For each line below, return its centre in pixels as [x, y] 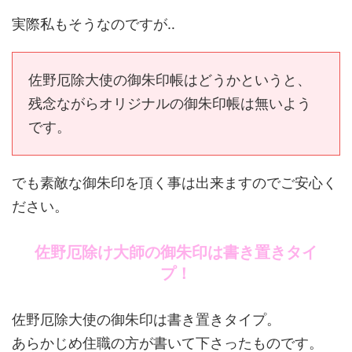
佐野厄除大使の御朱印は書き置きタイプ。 [146, 319]
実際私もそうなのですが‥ [93, 24]
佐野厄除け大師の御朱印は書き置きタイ [176, 252]
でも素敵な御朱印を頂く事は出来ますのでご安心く [174, 183]
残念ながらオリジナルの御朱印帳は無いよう [170, 103]
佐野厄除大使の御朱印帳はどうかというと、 [170, 80]
